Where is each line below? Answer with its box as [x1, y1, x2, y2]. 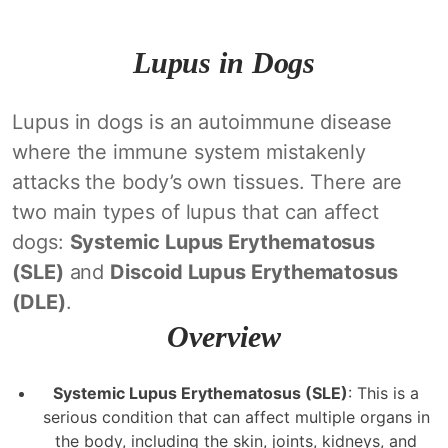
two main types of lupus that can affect [12, 199, 379, 224]
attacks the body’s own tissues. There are [12, 169, 402, 194]
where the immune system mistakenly [12, 139, 367, 164]
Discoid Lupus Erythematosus [110, 259, 398, 284]
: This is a [348, 382, 419, 403]
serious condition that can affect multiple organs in [42, 406, 430, 427]
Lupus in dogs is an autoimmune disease [12, 109, 392, 134]
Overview [167, 319, 281, 353]
